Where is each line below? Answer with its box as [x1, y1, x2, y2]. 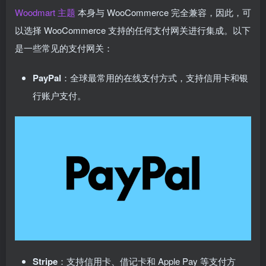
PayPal [33, 71, 61, 84]
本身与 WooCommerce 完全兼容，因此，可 [75, 6, 251, 18]
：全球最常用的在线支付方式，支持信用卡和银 [61, 71, 248, 84]
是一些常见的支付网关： [15, 42, 113, 54]
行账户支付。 [33, 89, 86, 102]
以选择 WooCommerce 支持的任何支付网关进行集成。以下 [15, 24, 251, 36]
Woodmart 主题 [15, 6, 75, 18]
